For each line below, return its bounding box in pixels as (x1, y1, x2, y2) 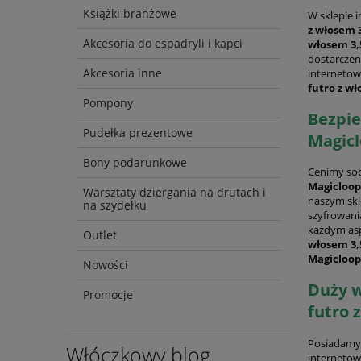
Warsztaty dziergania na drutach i (83, 185, 266, 201)
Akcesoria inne (83, 65, 162, 81)
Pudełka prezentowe (83, 125, 193, 141)
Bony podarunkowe (83, 155, 187, 171)
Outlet (83, 227, 117, 243)
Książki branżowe (83, 6, 176, 22)
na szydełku (83, 197, 147, 214)
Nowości (83, 257, 128, 273)
